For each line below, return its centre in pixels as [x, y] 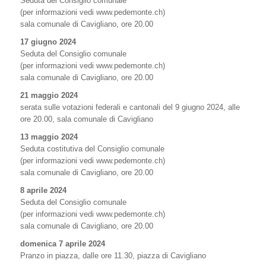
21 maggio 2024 [49, 95]
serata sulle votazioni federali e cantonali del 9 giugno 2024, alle [130, 107]
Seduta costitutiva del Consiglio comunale [92, 149]
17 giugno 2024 [48, 42]
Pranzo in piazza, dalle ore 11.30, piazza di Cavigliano [113, 256]
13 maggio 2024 [49, 137]
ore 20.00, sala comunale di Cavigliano [87, 119]
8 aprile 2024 [43, 190]
